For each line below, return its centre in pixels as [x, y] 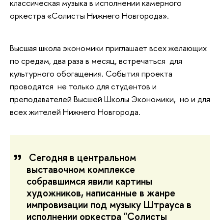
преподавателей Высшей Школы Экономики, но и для [110, 99]
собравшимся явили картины [89, 181]
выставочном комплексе [81, 169]
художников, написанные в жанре [101, 192]
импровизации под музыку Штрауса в [109, 204]
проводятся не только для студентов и [83, 86]
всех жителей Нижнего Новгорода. [75, 111]
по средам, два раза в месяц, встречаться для [96, 60]
